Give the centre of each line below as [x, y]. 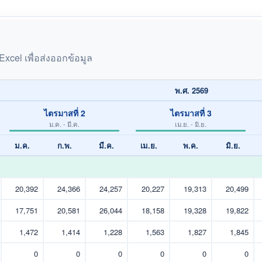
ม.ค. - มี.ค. [64, 124]
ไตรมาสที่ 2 [64, 113]
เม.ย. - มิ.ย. [191, 124]
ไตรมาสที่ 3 [191, 113]
